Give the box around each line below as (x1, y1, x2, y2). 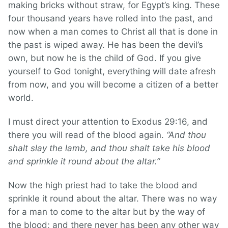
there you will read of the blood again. (8, 130, 166, 140)
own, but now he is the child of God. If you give (8, 53, 201, 64)
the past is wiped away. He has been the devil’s (8, 40, 203, 50)
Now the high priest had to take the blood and (8, 180, 197, 191)
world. (8, 93, 34, 103)
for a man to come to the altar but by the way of (8, 207, 205, 217)
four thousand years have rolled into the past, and (8, 13, 213, 24)
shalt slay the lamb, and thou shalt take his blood (8, 143, 210, 154)
